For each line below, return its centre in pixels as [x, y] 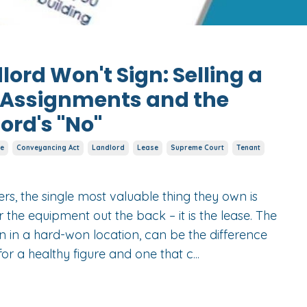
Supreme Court [197, 148]
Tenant [248, 148]
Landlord [108, 148]
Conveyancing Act [48, 148]
